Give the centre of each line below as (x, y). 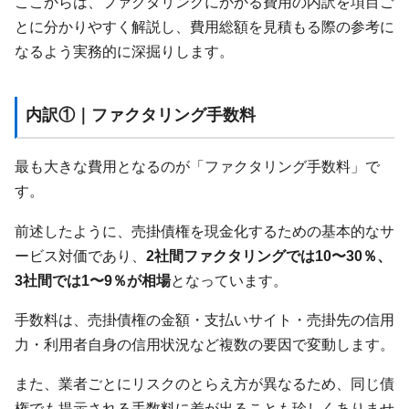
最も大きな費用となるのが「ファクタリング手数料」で (197, 167)
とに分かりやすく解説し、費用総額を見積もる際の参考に (204, 27)
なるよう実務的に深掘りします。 (124, 52)
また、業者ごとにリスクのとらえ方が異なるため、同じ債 (204, 384)
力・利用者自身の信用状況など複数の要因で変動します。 (204, 345)
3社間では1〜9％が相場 (93, 280)
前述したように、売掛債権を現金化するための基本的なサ (204, 231)
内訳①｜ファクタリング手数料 (140, 115)
